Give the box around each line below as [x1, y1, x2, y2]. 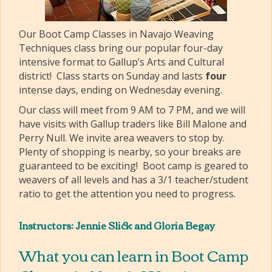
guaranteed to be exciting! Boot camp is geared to [19, 159, 248, 172]
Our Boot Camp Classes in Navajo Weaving [19, 27, 214, 41]
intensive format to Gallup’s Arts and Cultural [19, 55, 224, 69]
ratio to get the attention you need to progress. [19, 187, 236, 200]
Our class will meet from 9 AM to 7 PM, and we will [19, 103, 245, 117]
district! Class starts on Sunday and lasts [19, 69, 205, 83]
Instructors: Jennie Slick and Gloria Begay [19, 216, 215, 234]
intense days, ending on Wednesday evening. [19, 83, 227, 97]
